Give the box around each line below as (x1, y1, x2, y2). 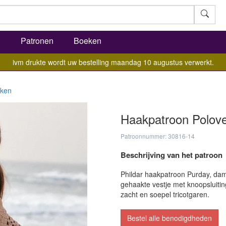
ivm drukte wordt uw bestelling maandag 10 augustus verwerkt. (12, 57, 214, 67)
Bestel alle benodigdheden (127, 213, 212, 223)
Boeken (74, 35, 101, 46)
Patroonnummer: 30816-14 (121, 132, 195, 140)
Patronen (21, 35, 53, 46)
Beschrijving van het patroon (121, 149, 222, 160)
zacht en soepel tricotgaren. (121, 189, 209, 199)
